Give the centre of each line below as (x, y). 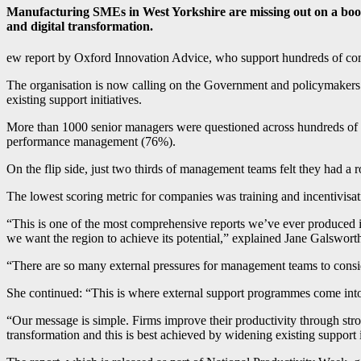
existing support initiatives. (74, 100)
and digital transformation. (80, 27)
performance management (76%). (91, 142)
